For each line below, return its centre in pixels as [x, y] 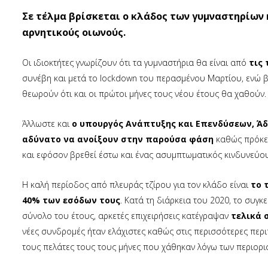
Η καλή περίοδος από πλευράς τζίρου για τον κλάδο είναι [136, 185]
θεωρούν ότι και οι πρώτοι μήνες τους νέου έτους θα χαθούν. [144, 94]
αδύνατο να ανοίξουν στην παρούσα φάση [118, 139]
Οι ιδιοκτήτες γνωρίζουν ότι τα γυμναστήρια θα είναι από [135, 63]
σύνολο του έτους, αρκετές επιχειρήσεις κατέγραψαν [127, 216]
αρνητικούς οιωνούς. [74, 32]
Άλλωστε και [47, 124]
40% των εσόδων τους [71, 200]
